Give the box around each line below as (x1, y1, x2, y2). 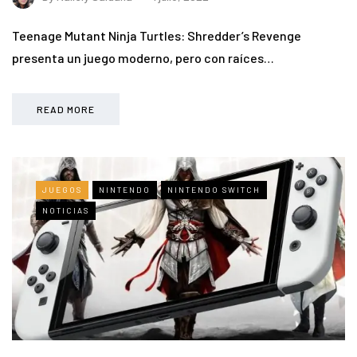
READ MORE (37, 104, 95, 116)
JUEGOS (42, 185, 82, 195)
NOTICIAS (42, 206, 89, 216)
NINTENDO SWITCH (167, 185, 261, 195)
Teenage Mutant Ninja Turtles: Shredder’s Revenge (12, 28, 301, 44)
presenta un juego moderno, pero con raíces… (12, 50, 274, 66)
